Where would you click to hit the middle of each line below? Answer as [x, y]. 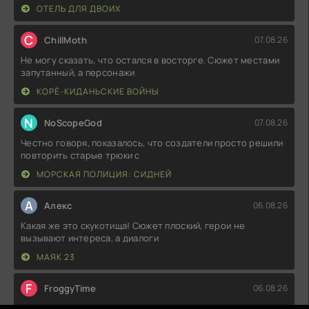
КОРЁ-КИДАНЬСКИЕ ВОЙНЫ [97, 91]
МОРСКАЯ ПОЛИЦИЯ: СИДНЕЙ [103, 174]
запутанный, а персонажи [78, 72]
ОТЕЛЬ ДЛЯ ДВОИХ [78, 8]
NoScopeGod [73, 122]
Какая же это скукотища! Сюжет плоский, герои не [133, 225]
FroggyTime [70, 288]
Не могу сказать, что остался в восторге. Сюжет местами [150, 60]
